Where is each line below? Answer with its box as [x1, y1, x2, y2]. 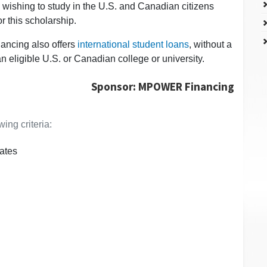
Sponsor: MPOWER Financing [91, 79, 235, 94]
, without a [189, 39, 232, 49]
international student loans [77, 39, 189, 49]
